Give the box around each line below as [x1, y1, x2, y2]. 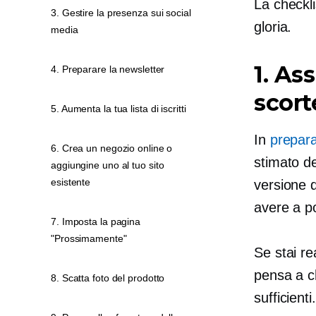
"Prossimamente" [51, 233, 127, 244]
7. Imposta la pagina [51, 216, 141, 227]
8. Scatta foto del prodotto [51, 272, 165, 284]
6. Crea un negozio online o [51, 142, 173, 154]
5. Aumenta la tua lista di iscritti [51, 103, 186, 114]
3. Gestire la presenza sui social [51, 7, 191, 18]
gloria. [254, 19, 292, 35]
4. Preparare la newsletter [51, 63, 165, 75]
